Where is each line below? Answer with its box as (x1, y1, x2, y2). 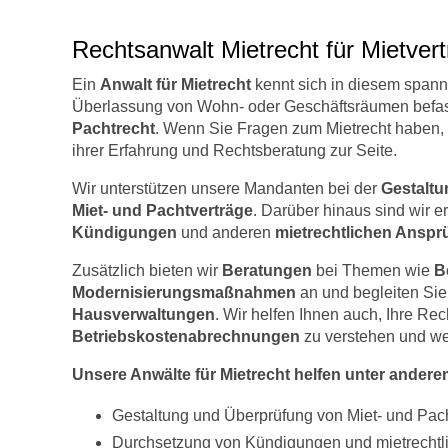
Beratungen (222, 262, 312, 279)
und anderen (177, 224, 275, 241)
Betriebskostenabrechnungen (72, 328, 300, 345)
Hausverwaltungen (72, 306, 215, 323)
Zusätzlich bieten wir (72, 262, 222, 279)
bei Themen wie (312, 262, 434, 279)
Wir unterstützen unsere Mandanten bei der (72, 180, 381, 197)
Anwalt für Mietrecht (100, 76, 251, 93)
